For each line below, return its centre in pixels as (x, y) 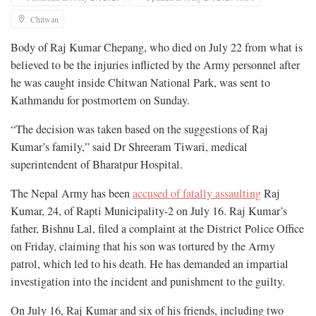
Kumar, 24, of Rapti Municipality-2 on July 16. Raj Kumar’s (149, 211)
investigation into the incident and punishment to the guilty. (148, 281)
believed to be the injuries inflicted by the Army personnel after (155, 65)
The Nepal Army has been (72, 193)
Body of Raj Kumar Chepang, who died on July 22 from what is (157, 47)
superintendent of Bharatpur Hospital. (97, 164)
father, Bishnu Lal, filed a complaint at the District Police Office (157, 228)
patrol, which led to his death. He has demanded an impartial (150, 263)
